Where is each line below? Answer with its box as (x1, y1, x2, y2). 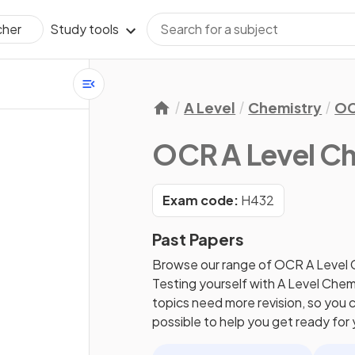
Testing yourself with (152, 275, 278, 292)
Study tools (50, 21, 119, 37)
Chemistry (248, 98, 323, 116)
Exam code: (162, 192, 239, 208)
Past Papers (152, 229, 245, 249)
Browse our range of (152, 256, 275, 273)
